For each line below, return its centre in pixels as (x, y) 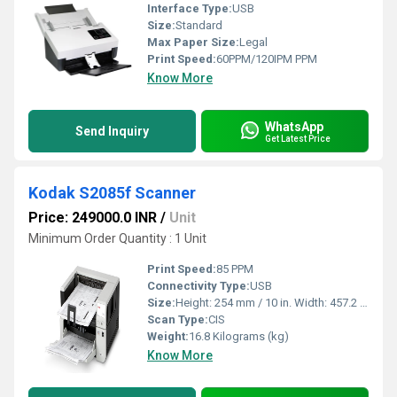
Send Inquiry (112, 131)
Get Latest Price (298, 138)
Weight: (168, 336)
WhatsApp (294, 126)
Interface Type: (190, 8)
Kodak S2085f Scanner (112, 193)
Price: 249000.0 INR (93, 218)
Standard (199, 25)
